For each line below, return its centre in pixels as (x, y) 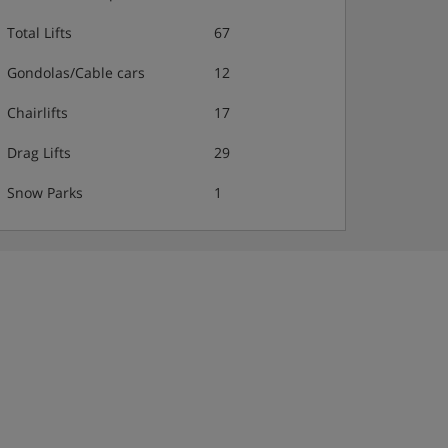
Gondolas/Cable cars (76, 72)
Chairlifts (37, 112)
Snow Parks (45, 192)
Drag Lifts (39, 152)
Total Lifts (39, 32)
